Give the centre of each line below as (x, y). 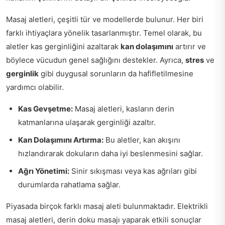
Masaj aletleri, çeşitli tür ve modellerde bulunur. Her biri (105, 19)
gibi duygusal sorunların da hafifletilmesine (116, 73)
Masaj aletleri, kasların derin (124, 108)
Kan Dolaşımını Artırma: (61, 140)
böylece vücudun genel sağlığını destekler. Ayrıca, (96, 60)
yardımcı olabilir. (35, 87)
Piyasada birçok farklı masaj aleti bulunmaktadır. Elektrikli (107, 206)
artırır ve (190, 46)
